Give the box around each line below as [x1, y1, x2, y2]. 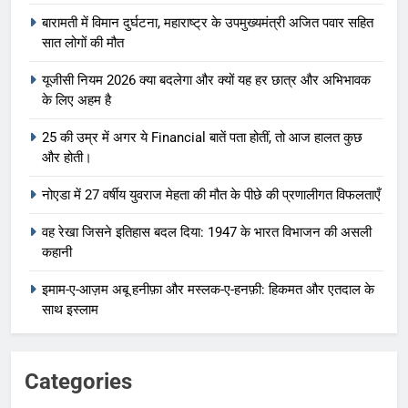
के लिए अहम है [42, 92, 111, 109]
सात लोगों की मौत [42, 35, 124, 52]
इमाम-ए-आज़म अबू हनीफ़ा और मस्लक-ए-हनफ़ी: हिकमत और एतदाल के [42, 281, 374, 299]
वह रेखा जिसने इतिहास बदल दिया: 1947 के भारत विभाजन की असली [42, 224, 372, 241]
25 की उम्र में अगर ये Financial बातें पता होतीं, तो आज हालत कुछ [42, 129, 362, 147]
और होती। [42, 149, 92, 167]
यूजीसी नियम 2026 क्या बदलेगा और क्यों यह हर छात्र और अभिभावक [42, 72, 371, 89]
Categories [25, 369, 132, 395]
